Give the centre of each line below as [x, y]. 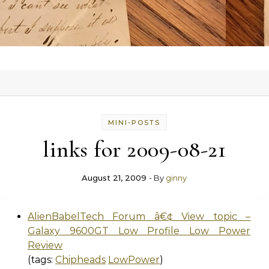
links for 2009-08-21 [134, 150]
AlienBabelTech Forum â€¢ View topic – [139, 216]
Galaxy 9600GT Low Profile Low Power [139, 231]
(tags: [41, 260]
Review [45, 245]
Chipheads [80, 260]
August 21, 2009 [114, 178]
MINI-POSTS [134, 122]
